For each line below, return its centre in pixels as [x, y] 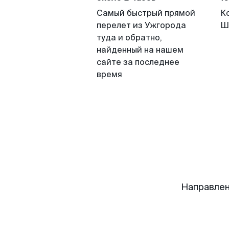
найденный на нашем [140, 50]
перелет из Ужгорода [141, 25]
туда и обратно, [129, 38]
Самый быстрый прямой [146, 13]
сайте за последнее [138, 62]
